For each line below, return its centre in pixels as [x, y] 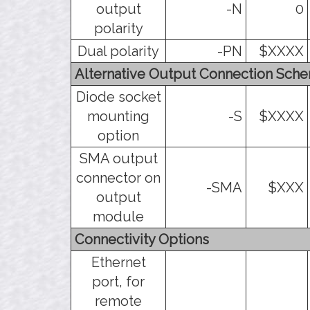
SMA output [118, 158]
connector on [118, 177]
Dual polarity [118, 51]
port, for [118, 281]
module [118, 216]
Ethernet [118, 262]
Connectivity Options [142, 239]
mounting [118, 116]
